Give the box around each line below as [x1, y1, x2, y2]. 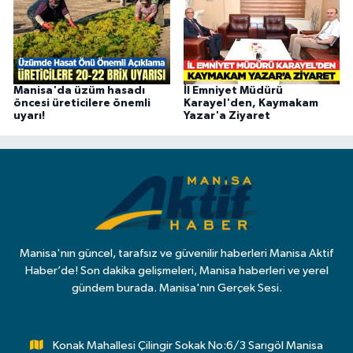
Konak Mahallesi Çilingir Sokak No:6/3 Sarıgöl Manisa [52, 339, 323, 351]
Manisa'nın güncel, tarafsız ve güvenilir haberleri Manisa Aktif [20, 247, 333, 259]
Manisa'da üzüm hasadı [13, 85, 145, 97]
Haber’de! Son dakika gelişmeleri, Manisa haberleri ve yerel [24, 264, 329, 277]
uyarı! [13, 110, 45, 122]
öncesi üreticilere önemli [13, 98, 150, 110]
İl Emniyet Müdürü [183, 85, 283, 97]
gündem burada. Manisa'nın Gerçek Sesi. [71, 281, 282, 294]
